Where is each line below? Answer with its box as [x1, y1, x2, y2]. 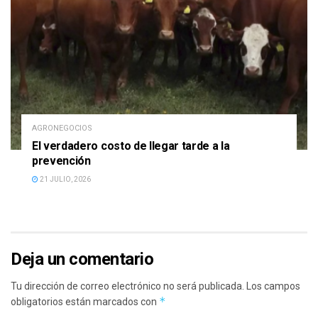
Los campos [246, 280, 300, 292]
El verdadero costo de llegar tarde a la [32, 139, 230, 153]
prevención [32, 154, 91, 168]
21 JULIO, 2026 [38, 175, 91, 184]
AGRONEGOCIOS [32, 124, 92, 133]
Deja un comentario [11, 249, 154, 270]
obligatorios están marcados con [11, 296, 159, 308]
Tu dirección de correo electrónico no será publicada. [11, 280, 244, 292]
